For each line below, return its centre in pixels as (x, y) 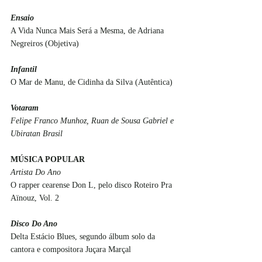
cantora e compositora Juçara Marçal (71, 249)
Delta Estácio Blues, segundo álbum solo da (84, 236)
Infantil (24, 69)
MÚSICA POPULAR (48, 159)
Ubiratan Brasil (38, 133)
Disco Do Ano (34, 223)
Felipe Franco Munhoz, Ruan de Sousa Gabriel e (93, 120)
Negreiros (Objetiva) (45, 43)
